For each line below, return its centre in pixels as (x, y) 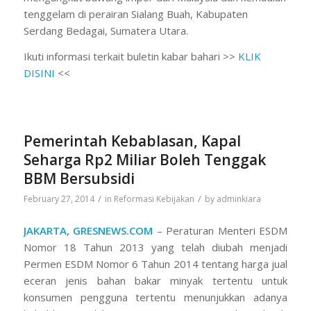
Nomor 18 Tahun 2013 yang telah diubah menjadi (155, 247)
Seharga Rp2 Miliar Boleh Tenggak (144, 159)
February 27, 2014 (59, 199)
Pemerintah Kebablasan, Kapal (132, 141)
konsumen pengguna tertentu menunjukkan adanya (155, 297)
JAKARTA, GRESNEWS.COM (88, 230)
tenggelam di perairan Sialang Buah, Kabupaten (135, 14)
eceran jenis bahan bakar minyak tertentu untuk (155, 280)
